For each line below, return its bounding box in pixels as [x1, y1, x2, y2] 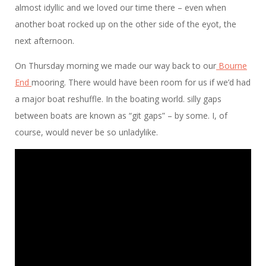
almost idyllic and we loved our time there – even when [15, 2, 226, 14]
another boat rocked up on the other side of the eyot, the [15, 18, 236, 30]
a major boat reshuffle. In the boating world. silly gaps [15, 93, 221, 105]
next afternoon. [15, 35, 77, 47]
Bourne [216, 60, 247, 72]
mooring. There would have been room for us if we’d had [31, 77, 251, 88]
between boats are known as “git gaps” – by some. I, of [15, 110, 227, 122]
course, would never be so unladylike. [15, 126, 160, 138]
